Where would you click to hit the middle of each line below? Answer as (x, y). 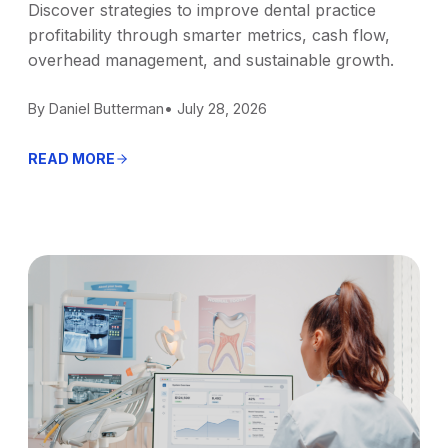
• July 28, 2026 (215, 108)
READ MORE (71, 158)
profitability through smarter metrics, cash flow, (208, 34)
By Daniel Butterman (95, 108)
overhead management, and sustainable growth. (210, 59)
